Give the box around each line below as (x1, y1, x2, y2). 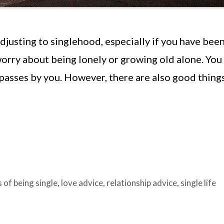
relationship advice (106, 177, 177, 188)
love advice (61, 177, 103, 188)
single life (180, 177, 216, 188)
